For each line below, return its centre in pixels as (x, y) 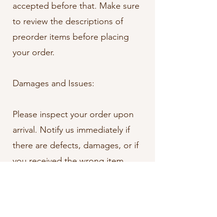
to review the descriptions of (68, 22)
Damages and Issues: (54, 84)
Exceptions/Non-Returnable (67, 192)
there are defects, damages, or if (76, 146)
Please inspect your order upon (73, 115)
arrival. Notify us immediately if (71, 130)
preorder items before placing (71, 37)
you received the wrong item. (69, 161)
